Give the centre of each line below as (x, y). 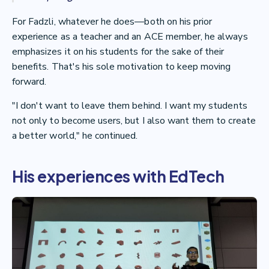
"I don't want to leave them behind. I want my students (130, 106)
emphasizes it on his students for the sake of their (118, 52)
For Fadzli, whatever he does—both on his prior (112, 22)
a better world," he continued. (75, 136)
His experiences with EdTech (118, 177)
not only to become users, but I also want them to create (134, 121)
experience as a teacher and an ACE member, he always (130, 37)
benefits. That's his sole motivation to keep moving (122, 67)
